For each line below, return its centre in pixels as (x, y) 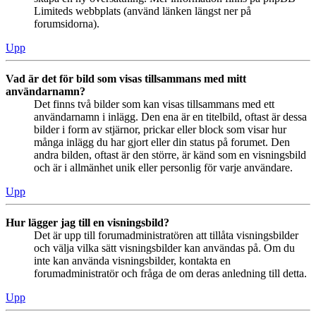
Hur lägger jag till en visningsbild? (87, 222)
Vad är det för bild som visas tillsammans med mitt (126, 78)
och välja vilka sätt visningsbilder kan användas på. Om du (164, 248)
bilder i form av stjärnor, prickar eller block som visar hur (160, 129)
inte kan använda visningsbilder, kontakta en (132, 260)
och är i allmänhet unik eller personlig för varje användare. (163, 167)
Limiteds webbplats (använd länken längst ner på (142, 11)
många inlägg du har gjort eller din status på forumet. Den (162, 142)
